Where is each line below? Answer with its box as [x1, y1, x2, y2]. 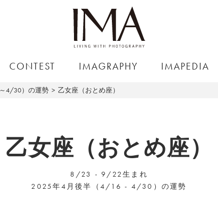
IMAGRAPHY [78, 60, 138, 73]
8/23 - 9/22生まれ [70, 169, 148, 179]
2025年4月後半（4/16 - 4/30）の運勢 [31, 182, 187, 191]
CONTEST [9, 60, 56, 73]
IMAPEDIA [161, 60, 210, 73]
